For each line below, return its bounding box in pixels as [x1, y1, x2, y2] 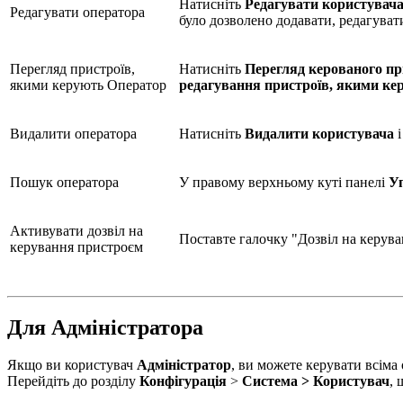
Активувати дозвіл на [10, 222, 143, 238]
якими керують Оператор [10, 76, 166, 93]
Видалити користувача [245, 125, 394, 141]
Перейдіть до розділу [7, 373, 139, 390]
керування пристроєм [10, 238, 143, 255]
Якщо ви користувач [7, 357, 137, 373]
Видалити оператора [10, 125, 137, 141]
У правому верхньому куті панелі [179, 174, 389, 190]
